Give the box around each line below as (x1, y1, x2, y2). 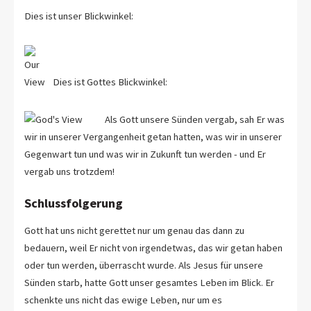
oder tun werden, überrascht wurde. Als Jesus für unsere (24, 258, 234, 271)
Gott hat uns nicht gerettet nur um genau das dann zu (24, 224, 244, 237)
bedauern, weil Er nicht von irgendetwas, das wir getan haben (24, 241, 283, 254)
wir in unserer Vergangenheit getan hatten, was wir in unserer (24, 131, 282, 144)
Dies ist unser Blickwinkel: (24, 9, 133, 22)
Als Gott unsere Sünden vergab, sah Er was (103, 113, 285, 126)
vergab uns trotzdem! (24, 165, 115, 178)
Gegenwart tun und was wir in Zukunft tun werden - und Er (24, 148, 239, 161)
